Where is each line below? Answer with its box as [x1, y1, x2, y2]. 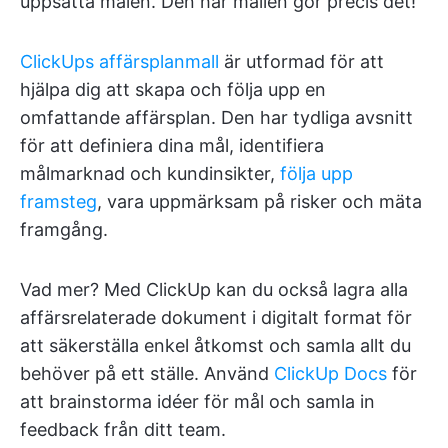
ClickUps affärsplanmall [20, 51, 219, 73]
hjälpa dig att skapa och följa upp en [20, 79, 326, 101]
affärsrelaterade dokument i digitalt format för [20, 307, 412, 329]
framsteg [20, 191, 97, 213]
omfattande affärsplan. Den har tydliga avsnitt [20, 107, 413, 129]
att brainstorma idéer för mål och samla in [20, 391, 375, 413]
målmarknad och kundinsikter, [20, 163, 280, 185]
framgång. [20, 219, 108, 241]
